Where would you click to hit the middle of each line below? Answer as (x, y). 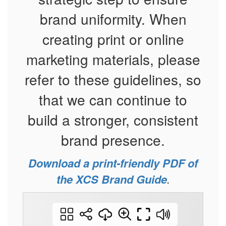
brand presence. (113, 140)
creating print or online (113, 39)
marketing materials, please (113, 59)
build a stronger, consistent (113, 120)
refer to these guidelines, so (113, 79)
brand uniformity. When (113, 19)
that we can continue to (113, 99)
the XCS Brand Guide (111, 179)
